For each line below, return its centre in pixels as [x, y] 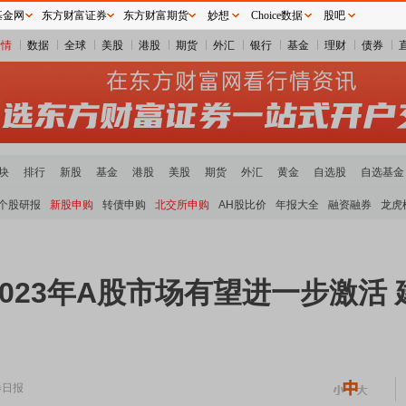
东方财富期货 [156, 15]
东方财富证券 [74, 15]
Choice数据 [276, 15]
